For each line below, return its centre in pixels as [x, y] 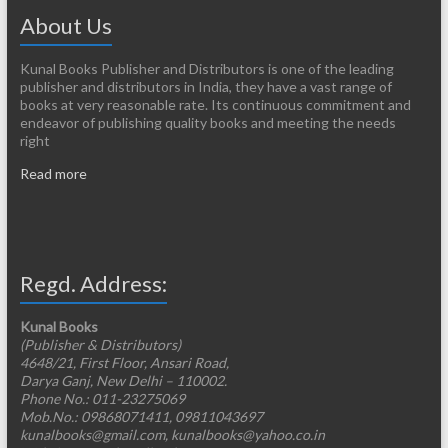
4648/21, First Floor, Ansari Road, [124, 363]
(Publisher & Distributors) [100, 345]
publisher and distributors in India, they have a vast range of [205, 87]
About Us [65, 26]
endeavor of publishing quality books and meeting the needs [207, 123]
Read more [53, 174]
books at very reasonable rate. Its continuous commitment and [215, 105]
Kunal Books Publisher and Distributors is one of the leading [206, 69]
